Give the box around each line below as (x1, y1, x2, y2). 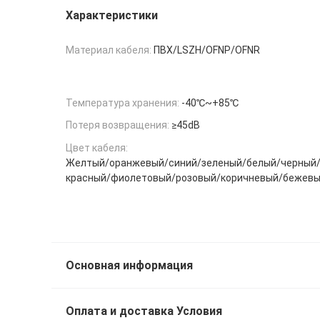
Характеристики (66, 9, 158, 22)
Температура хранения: (66, 96, 179, 109)
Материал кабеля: (66, 44, 151, 56)
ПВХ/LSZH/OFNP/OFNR (154, 44, 260, 56)
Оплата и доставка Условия (66, 304, 222, 319)
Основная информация (66, 259, 193, 273)
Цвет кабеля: (66, 142, 128, 154)
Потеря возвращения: (66, 119, 169, 131)
